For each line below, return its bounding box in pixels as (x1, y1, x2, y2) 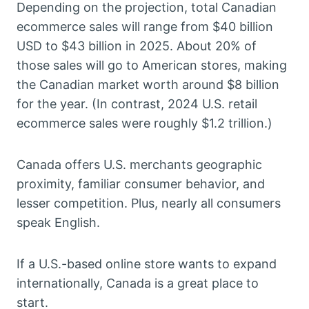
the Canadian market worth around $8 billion (17, 77, 279, 92)
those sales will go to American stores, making (17, 58, 287, 73)
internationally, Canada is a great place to (17, 276, 259, 291)
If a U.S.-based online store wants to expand (17, 257, 277, 272)
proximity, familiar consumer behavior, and (17, 177, 265, 192)
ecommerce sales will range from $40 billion (17, 19, 273, 34)
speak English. (17, 215, 100, 230)
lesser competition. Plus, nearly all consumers (17, 196, 281, 211)
